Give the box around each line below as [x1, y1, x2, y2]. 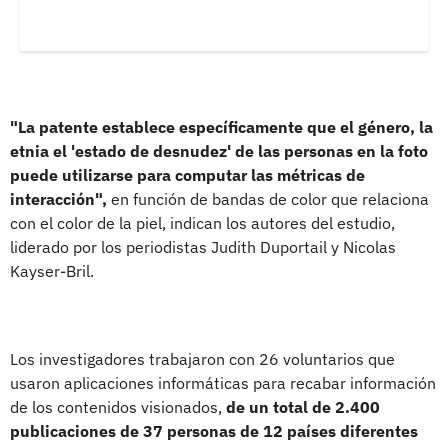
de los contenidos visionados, [10, 396, 226, 417]
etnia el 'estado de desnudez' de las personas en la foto [10, 140, 428, 161]
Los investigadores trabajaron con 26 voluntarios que [10, 348, 395, 369]
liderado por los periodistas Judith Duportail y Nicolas [10, 236, 396, 257]
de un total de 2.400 [226, 396, 380, 417]
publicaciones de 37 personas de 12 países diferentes [10, 420, 418, 441]
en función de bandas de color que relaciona [107, 188, 429, 209]
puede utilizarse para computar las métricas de [10, 164, 365, 185]
